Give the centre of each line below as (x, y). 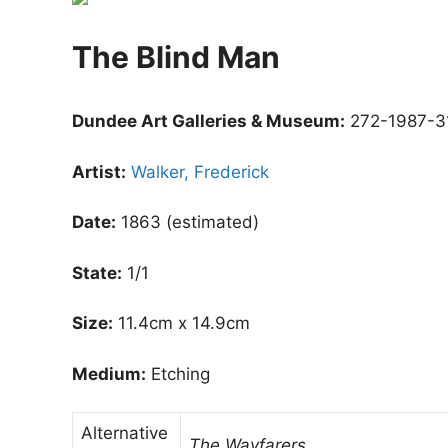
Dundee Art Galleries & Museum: (208, 121)
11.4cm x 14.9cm (181, 323)
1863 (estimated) (187, 222)
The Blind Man (176, 57)
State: (97, 272)
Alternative (124, 433)
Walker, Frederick (200, 171)
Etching (178, 373)
